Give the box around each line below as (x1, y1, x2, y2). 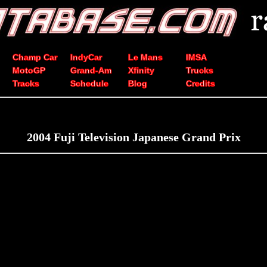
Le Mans (128, 52, 163, 62)
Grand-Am (70, 66, 111, 75)
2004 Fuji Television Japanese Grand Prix (26, 131, 241, 144)
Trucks (186, 66, 213, 75)
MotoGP (13, 66, 45, 75)
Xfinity (128, 66, 154, 75)
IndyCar (70, 52, 102, 62)
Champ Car (13, 52, 57, 62)
